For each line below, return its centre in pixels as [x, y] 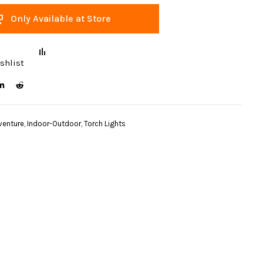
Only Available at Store [60, 18]
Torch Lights [104, 124]
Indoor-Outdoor [54, 124]
